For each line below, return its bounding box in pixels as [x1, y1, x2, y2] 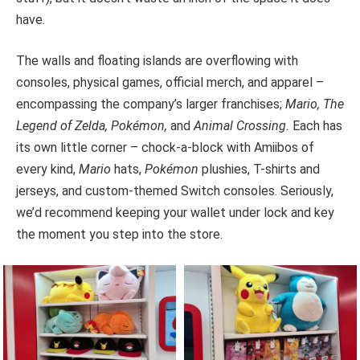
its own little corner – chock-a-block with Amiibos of [16, 140, 314, 156]
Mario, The [285, 96, 344, 112]
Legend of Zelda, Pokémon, [16, 118, 170, 134]
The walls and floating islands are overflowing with [16, 53, 298, 69]
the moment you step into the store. [16, 227, 223, 243]
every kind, [16, 162, 79, 178]
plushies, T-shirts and [202, 162, 320, 178]
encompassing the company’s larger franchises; [16, 96, 285, 112]
